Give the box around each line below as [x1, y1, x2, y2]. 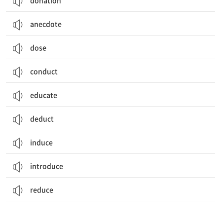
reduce [30, 184, 53, 194]
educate [30, 90, 57, 100]
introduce [30, 161, 63, 171]
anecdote [30, 19, 62, 29]
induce [30, 137, 53, 147]
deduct [30, 113, 54, 123]
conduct [30, 66, 58, 76]
